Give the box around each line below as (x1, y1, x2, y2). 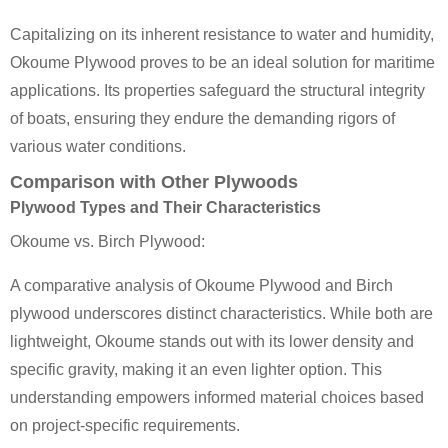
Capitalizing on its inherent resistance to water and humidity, (10, 25, 434, 43)
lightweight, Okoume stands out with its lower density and (10, 332, 414, 350)
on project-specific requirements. (10, 416, 240, 434)
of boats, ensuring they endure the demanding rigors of (10, 109, 395, 127)
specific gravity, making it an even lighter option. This (10, 360, 382, 378)
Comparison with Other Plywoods (10, 171, 298, 192)
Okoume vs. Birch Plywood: (10, 232, 205, 250)
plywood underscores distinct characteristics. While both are (10, 304, 433, 322)
